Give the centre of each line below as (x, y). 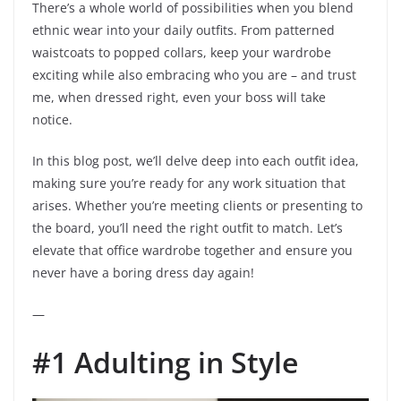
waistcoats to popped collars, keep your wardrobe (182, 53)
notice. (52, 120)
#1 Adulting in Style (165, 363)
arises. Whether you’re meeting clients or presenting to (197, 206)
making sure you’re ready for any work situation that (189, 183)
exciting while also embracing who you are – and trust (194, 75)
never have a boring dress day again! (143, 273)
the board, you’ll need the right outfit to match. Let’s (188, 228)
